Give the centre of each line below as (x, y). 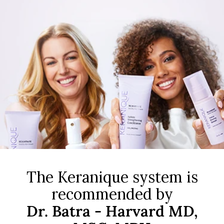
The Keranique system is (112, 177)
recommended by (112, 194)
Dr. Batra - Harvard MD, (112, 211)
